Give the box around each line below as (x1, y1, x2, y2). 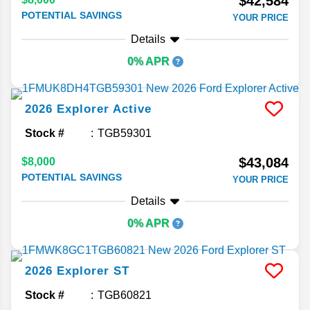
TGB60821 (98, 289, 152, 302)
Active (113, 102, 152, 116)
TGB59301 (98, 127, 152, 140)
